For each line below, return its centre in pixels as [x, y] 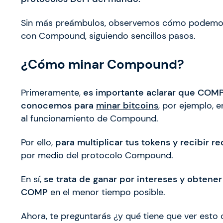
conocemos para [58, 106]
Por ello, [38, 143]
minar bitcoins [127, 106]
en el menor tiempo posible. [107, 192]
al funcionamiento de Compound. [90, 119]
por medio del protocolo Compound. [97, 156]
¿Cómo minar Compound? [103, 64]
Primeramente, [52, 93]
